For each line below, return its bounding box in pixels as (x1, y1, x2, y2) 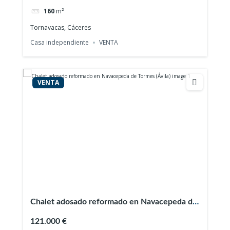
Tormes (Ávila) (30, 210, 81, 219)
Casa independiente (30, 38, 89, 47)
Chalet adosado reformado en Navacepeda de (30, 198, 198, 206)
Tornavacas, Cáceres (30, 23, 91, 32)
